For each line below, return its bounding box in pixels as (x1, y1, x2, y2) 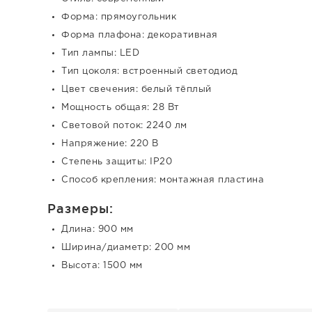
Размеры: (47, 201, 114, 215)
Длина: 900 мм (61, 226, 134, 233)
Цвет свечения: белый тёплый (61, 86, 212, 93)
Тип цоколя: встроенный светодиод (61, 68, 237, 75)
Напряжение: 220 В (61, 140, 159, 148)
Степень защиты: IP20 (61, 158, 172, 166)
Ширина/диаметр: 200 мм (61, 244, 190, 251)
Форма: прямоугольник (61, 13, 176, 21)
